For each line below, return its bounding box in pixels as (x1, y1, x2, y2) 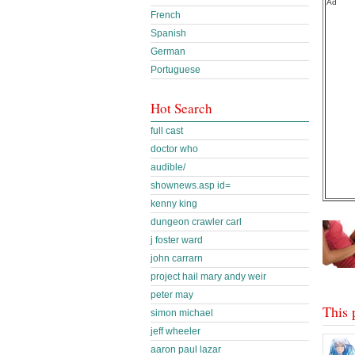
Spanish (151, 28, 186, 39)
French (151, 10, 181, 21)
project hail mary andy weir (151, 271, 266, 282)
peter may (151, 289, 193, 300)
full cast (151, 125, 183, 136)
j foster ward (151, 235, 203, 246)
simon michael (151, 307, 213, 319)
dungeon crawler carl (151, 216, 242, 227)
